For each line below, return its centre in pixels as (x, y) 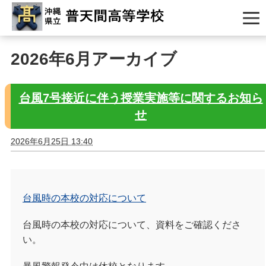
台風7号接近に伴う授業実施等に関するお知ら (141, 98)
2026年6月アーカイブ (94, 59)
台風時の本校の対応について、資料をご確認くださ (132, 224)
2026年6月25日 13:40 (52, 141)
